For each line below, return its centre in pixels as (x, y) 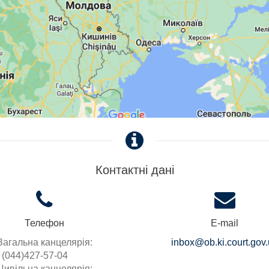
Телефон (44, 223)
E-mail (225, 223)
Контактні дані (134, 170)
